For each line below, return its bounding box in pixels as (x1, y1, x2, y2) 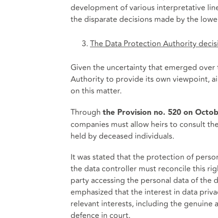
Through (70, 106, 103, 118)
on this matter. (70, 85, 122, 97)
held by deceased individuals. (70, 130, 174, 142)
